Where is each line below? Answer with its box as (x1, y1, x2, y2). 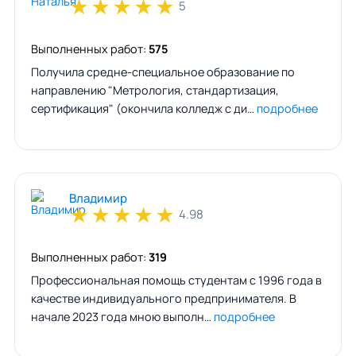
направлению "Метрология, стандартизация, (30, 82, 279, 98)
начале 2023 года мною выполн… (30, 308, 214, 324)
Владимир (68, 189, 127, 207)
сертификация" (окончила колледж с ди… (30, 100, 257, 116)
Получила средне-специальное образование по (30, 64, 295, 79)
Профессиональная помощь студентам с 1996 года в (30, 272, 322, 288)
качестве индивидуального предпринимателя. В (30, 290, 296, 306)
